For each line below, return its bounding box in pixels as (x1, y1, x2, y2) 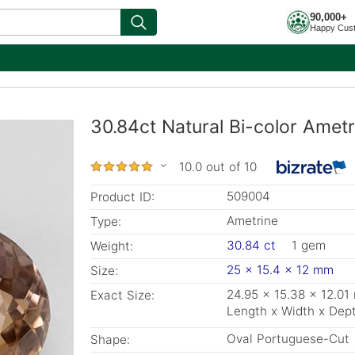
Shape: (90, 332, 130, 347)
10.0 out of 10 (179, 159, 257, 174)
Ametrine (227, 213, 278, 228)
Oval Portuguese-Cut (227, 331, 349, 346)
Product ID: (90, 189, 155, 204)
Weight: (90, 239, 133, 254)
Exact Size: (90, 288, 155, 303)
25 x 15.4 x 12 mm (227, 262, 334, 277)
